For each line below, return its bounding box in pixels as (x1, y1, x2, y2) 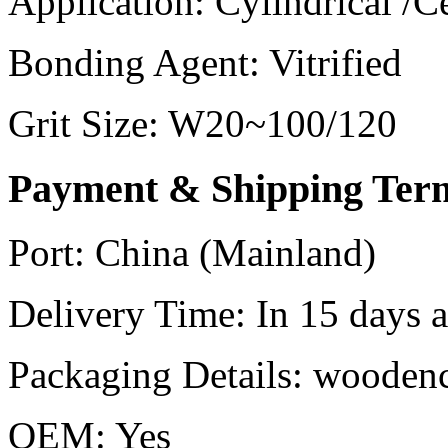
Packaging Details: (8, 353, 303, 397)
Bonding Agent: (8, 40, 260, 84)
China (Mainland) (95, 231, 376, 275)
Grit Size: (8, 101, 159, 145)
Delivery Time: (8, 292, 246, 336)
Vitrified (269, 40, 402, 84)
